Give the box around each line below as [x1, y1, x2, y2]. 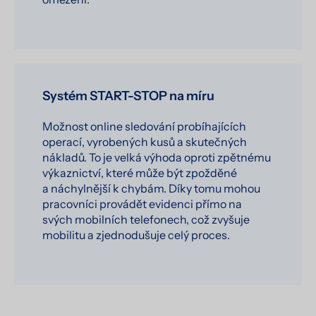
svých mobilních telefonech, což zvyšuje [42, 212, 250, 227]
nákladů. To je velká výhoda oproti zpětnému [42, 150, 271, 165]
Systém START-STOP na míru [42, 88, 214, 104]
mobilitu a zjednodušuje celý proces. [42, 228, 230, 243]
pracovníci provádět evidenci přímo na [42, 197, 242, 212]
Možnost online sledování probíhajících [42, 119, 246, 134]
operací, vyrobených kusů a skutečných [42, 135, 247, 150]
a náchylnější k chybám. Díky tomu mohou [42, 181, 260, 196]
